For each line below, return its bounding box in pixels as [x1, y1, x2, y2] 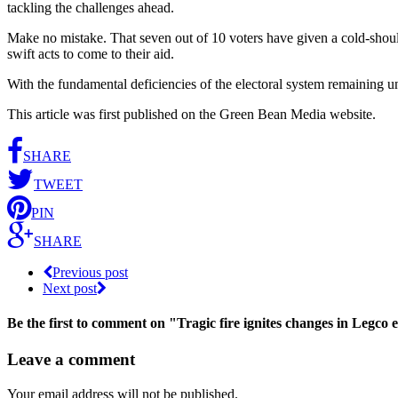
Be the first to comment [7, 315, 147, 331]
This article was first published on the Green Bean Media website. [7, 106, 376, 122]
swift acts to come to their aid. [7, 45, 174, 61]
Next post [43, 280, 97, 296]
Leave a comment [7, 350, 135, 370]
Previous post [52, 264, 128, 280]
